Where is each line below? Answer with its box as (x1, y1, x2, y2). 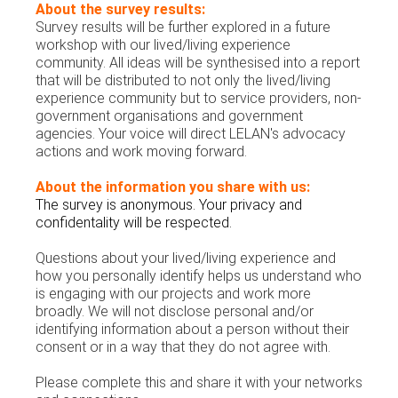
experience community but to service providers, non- (36, 90, 362, 107)
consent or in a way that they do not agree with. (36, 338, 334, 355)
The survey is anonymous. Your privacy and (36, 196, 302, 213)
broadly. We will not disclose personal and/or (36, 303, 314, 320)
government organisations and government (36, 107, 303, 124)
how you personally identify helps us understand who (36, 267, 362, 284)
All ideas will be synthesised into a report (109, 54, 360, 71)
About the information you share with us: (36, 179, 310, 195)
